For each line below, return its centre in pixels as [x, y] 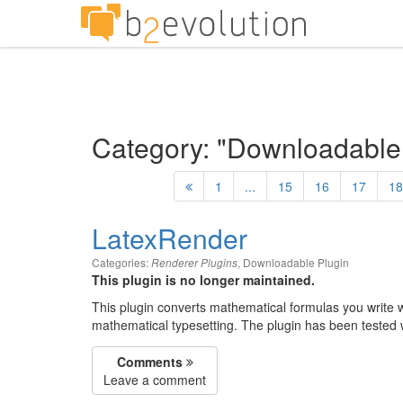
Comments [149, 362]
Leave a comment [155, 380]
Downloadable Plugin [296, 262]
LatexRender [170, 238]
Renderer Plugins [194, 263]
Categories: [121, 262]
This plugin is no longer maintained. [203, 280]
